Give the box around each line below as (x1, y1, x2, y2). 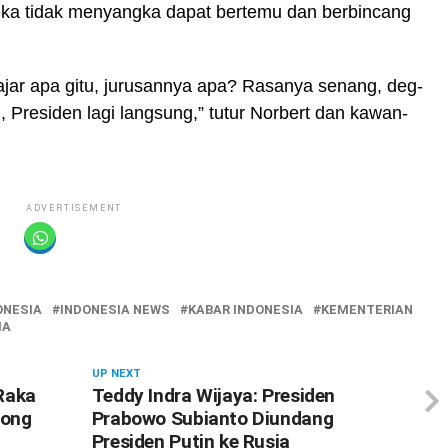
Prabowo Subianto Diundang (91, 406, 334, 430)
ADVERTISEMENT (25, 202, 123, 213)
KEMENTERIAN (321, 301, 413, 317)
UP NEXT (91, 366, 141, 380)
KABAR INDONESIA (188, 301, 303, 317)
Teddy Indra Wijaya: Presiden (91, 383, 336, 407)
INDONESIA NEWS (60, 301, 170, 317)
